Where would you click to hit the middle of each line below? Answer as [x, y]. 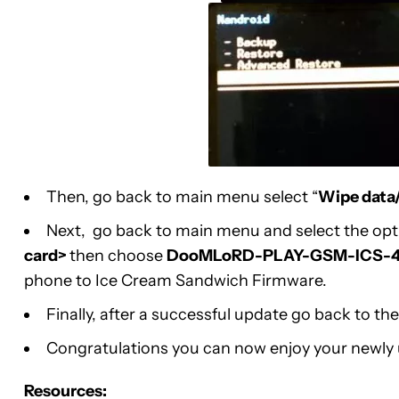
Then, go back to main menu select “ [182, 196]
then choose [118, 255]
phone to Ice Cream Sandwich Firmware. [175, 280]
